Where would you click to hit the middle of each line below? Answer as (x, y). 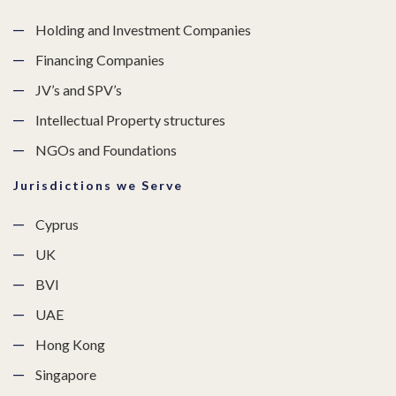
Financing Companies (100, 60)
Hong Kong (70, 344)
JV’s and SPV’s (79, 90)
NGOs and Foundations (106, 150)
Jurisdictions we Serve (98, 185)
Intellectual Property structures (130, 120)
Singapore (66, 374)
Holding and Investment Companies (143, 30)
